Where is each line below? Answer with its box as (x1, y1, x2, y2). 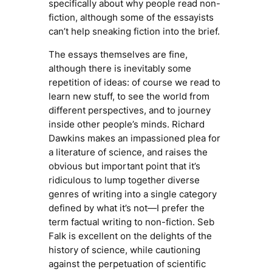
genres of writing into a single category (48, 188, 217, 200)
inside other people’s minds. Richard (48, 118, 205, 131)
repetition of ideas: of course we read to (48, 76, 220, 89)
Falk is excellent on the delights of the (48, 230, 212, 242)
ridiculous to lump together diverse (48, 174, 200, 186)
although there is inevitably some (48, 63, 191, 75)
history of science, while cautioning (48, 244, 200, 256)
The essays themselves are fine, (48, 49, 188, 61)
